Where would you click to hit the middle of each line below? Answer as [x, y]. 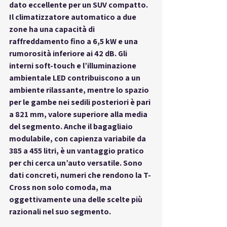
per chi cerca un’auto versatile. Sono [77, 163]
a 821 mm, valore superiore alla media [79, 114]
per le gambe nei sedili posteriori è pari [81, 102]
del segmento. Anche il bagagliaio [72, 126]
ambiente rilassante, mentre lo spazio [80, 90]
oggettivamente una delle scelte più [77, 199]
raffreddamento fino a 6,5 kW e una [74, 41]
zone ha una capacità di [53, 29]
